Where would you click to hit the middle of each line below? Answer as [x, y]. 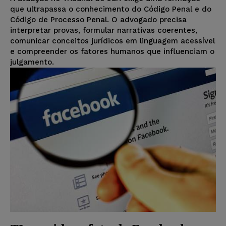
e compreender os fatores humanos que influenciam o [112, 52]
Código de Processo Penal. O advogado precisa [98, 20]
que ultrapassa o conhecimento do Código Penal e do [111, 9]
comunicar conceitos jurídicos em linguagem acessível [112, 41]
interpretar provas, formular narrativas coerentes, [104, 31]
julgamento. [32, 62]
